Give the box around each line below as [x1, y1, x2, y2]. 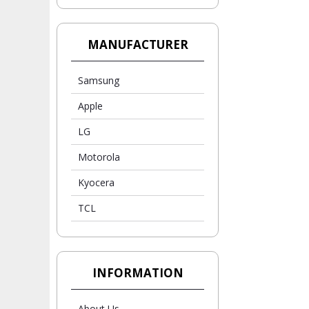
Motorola [78, 150, 120, 163]
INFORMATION [92, 265, 183, 281]
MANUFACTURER [87, 37, 188, 52]
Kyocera [78, 176, 114, 189]
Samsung [78, 74, 119, 87]
